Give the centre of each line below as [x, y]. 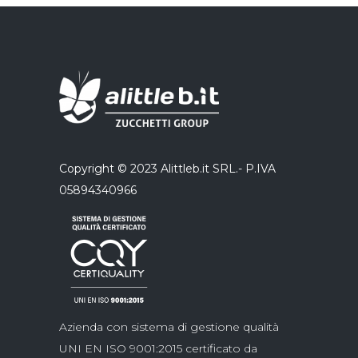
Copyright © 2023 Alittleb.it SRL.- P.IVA [167, 169]
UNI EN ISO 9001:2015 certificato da [158, 349]
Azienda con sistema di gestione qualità [169, 327]
